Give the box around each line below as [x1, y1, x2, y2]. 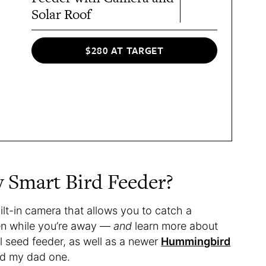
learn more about [135, 220, 218, 233]
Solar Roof [31, 5, 91, 24]
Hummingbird [161, 235, 231, 248]
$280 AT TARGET [85, 43, 164, 58]
